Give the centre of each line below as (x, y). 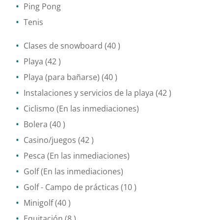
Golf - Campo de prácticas (71, 187)
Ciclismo (39, 108)
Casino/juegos (50, 140)
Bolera (36, 124)
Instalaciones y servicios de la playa (89, 93)
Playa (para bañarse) (62, 77)
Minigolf (38, 203)
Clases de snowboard (63, 45)
